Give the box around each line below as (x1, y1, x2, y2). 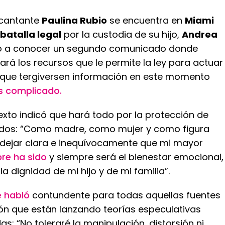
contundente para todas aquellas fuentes (30, 189, 220, 201)
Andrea (182, 28, 217, 41)
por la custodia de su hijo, (61, 28, 182, 41)
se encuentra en (107, 14, 185, 27)
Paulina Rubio (42, 14, 107, 27)
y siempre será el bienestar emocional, (47, 151, 223, 163)
